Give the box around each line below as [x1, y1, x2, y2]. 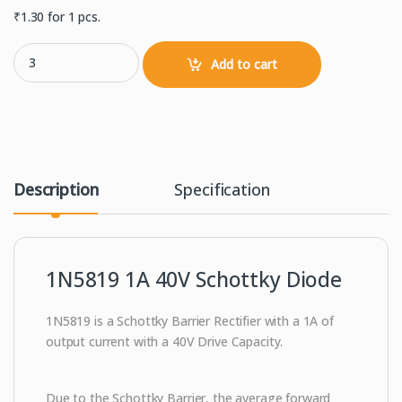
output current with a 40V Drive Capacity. [46, 332, 284, 350]
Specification [174, 178, 270, 200]
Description [13, 178, 99, 200]
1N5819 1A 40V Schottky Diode [46, 264, 343, 293]
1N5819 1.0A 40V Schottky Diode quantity [13, 40, 255, 58]
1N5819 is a [46, 311, 118, 329]
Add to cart [211, 56, 278, 74]
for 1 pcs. [44, 7, 100, 25]
